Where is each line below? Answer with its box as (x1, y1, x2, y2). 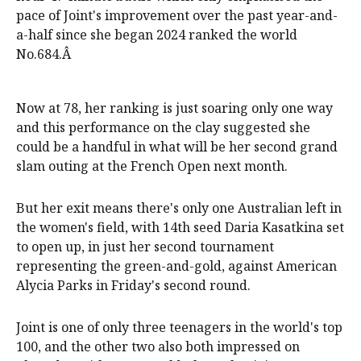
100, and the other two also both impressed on (16, 337, 300, 355)
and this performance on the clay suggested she (16, 118, 310, 136)
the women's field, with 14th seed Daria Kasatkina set (16, 218, 344, 236)
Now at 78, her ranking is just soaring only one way (16, 98, 333, 117)
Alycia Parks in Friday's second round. (16, 276, 251, 294)
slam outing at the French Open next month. (16, 156, 288, 175)
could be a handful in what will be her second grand (16, 137, 338, 156)
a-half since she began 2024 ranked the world (16, 25, 297, 44)
